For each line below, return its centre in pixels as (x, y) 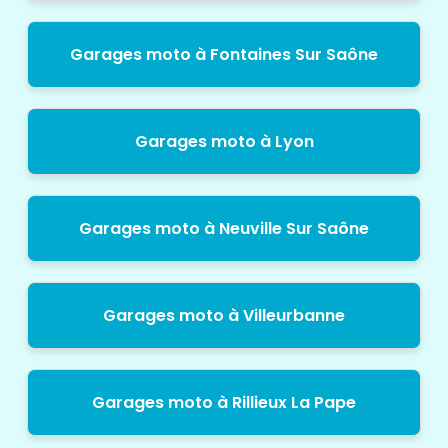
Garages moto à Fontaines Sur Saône (224, 54)
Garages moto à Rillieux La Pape (224, 402)
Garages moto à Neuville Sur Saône (224, 228)
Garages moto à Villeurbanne (224, 315)
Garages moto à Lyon (224, 141)
